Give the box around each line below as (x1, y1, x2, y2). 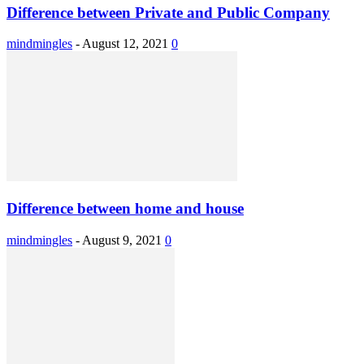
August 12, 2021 (82, 37, 168, 51)
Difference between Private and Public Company (6, 3, 330, 21)
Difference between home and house (6, 200, 244, 218)
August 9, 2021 (82, 232, 162, 247)
